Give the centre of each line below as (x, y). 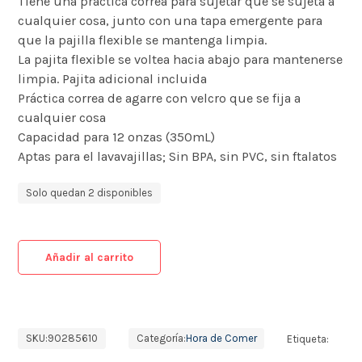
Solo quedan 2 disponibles (90, 193)
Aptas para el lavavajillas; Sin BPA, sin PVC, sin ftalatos (178, 156)
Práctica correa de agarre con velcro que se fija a (160, 98)
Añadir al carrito (90, 257)
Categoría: (161, 339)
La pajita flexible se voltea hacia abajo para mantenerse (181, 59)
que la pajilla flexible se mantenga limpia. (143, 40)
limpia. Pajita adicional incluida (113, 79)
